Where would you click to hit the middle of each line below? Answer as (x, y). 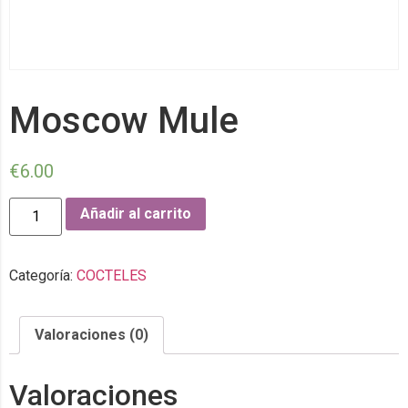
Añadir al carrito (136, 213)
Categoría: (43, 276)
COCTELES (112, 276)
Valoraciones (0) (92, 335)
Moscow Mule (124, 120)
